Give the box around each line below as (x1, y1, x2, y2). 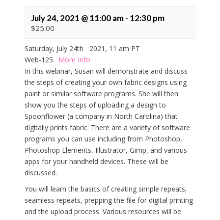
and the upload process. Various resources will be (25, 207, 181, 217)
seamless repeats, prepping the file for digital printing (25, 195, 193, 205)
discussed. (25, 168, 57, 178)
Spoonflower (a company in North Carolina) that (25, 111, 178, 121)
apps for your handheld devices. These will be (25, 157, 168, 166)
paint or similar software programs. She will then (25, 89, 178, 99)
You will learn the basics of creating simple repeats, (25, 184, 187, 194)
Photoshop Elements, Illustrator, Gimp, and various (25, 145, 187, 155)
